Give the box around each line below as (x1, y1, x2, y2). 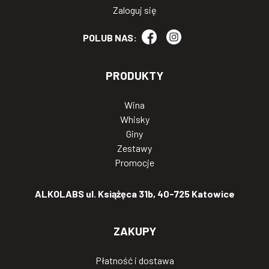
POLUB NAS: (83, 31, 137, 43)
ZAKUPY (113, 224, 156, 238)
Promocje (115, 157, 154, 169)
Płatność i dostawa (95, 255, 174, 267)
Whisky (119, 113, 150, 125)
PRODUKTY (106, 68, 163, 83)
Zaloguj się (112, 4, 157, 16)
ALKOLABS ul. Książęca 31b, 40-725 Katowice (34, 188, 235, 200)
